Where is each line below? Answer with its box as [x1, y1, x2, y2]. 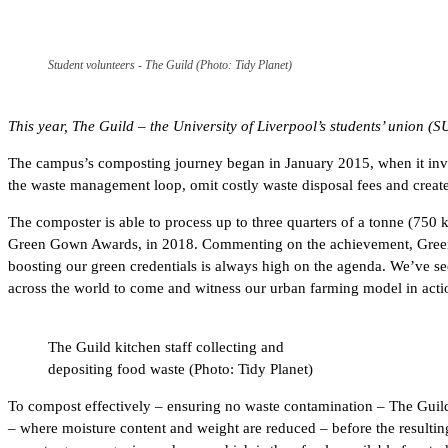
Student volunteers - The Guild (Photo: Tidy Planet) [48, 57, 292, 72]
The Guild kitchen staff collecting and [48, 338, 284, 355]
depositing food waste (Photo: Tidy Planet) [48, 360, 313, 377]
